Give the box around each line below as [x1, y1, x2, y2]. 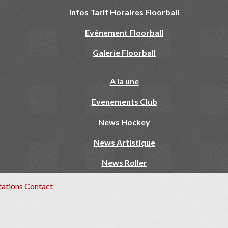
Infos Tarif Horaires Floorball [69, 7, 179, 17]
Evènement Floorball [85, 27, 163, 37]
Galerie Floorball [93, 48, 156, 58]
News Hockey [98, 117, 150, 127]
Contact [24, 181, 53, 191]
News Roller [101, 158, 147, 167]
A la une [109, 76, 139, 86]
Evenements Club [91, 97, 157, 106]
